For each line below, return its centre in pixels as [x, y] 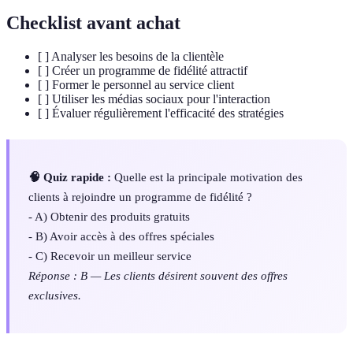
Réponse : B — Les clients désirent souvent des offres [158, 276]
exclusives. [55, 295]
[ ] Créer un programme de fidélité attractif [143, 71]
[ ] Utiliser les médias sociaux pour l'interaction [154, 99]
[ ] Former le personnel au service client [136, 85]
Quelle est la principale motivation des [207, 177]
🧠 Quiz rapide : [70, 177]
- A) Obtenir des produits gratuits [109, 217]
